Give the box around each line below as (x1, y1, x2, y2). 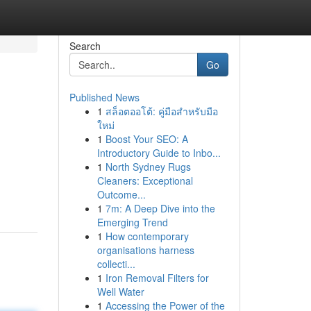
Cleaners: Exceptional (96, 174, 193, 187)
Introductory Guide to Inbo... (96, 146, 221, 160)
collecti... (96, 257, 135, 271)
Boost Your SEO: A (105, 132, 188, 146)
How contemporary (105, 229, 189, 243)
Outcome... (96, 187, 146, 201)
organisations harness (96, 243, 194, 257)
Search (69, 39, 101, 53)
